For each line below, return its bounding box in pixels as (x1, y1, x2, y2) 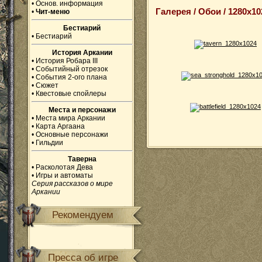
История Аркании (52, 49, 112, 57)
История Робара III (36, 57, 98, 65)
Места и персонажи (49, 106, 116, 114)
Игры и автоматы (36, 171, 93, 180)
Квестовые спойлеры (36, 89, 106, 98)
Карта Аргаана (36, 122, 85, 130)
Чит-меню (36, 8, 70, 16)
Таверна (68, 155, 96, 163)
